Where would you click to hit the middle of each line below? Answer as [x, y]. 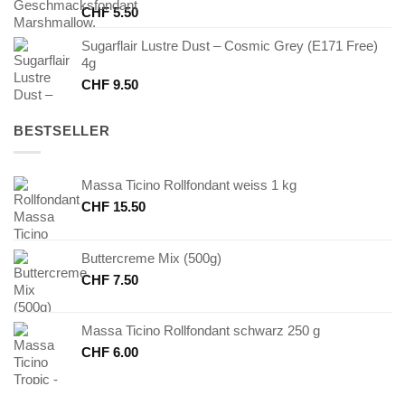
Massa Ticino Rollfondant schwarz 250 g [201, 331]
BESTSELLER [62, 131]
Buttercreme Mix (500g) [151, 259]
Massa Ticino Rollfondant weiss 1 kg [189, 185]
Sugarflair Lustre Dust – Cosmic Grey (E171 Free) [230, 46]
